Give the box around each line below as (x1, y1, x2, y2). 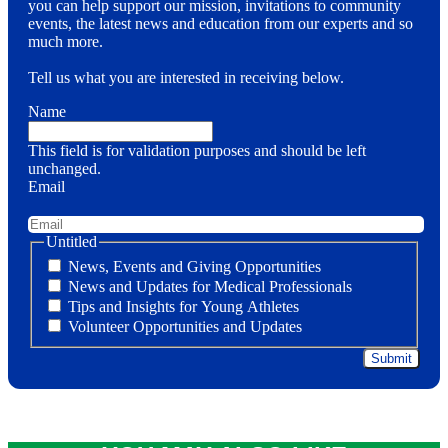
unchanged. (28, 159, 101, 177)
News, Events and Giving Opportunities (68, 258, 321, 276)
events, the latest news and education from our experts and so (28, 14, 413, 32)
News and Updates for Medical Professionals (68, 278, 352, 296)
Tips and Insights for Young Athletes (68, 298, 299, 316)
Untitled (46, 232, 97, 250)
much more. (28, 32, 103, 50)
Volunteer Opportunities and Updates (68, 318, 302, 336)
